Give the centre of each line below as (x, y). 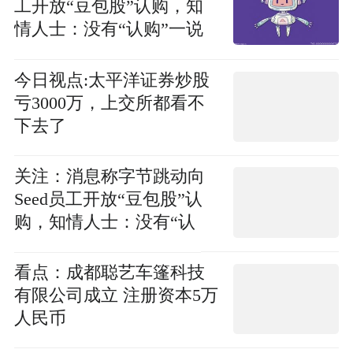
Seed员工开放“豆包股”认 (108, 199)
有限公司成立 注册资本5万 (116, 296)
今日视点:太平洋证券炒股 (111, 81)
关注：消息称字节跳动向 (109, 176)
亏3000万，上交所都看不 (109, 104)
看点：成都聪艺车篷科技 (109, 273)
